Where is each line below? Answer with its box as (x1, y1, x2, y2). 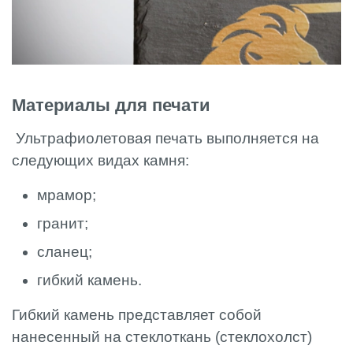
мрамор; (37, 186, 100, 203)
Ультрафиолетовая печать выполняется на (12, 129, 319, 147)
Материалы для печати (12, 95, 210, 115)
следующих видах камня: (12, 151, 193, 169)
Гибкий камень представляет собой (12, 306, 262, 323)
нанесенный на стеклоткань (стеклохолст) (12, 328, 312, 345)
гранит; (37, 214, 92, 232)
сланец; (37, 243, 96, 260)
